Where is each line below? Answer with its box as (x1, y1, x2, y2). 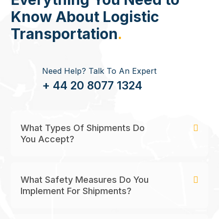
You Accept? (21, 134, 74, 144)
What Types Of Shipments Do (21, 123, 145, 133)
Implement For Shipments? (21, 186, 131, 196)
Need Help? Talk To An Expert (42, 66, 156, 76)
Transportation (11, 25, 118, 43)
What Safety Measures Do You (21, 175, 149, 185)
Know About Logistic (11, 8, 159, 25)
